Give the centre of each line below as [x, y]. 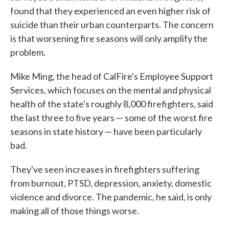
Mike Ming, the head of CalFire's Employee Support [112, 76]
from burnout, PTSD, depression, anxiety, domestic [111, 183]
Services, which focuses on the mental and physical [111, 90]
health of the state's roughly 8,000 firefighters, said [112, 104]
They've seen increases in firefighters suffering [105, 169]
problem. [28, 52]
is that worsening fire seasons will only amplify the [109, 38]
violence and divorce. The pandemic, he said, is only [111, 197]
